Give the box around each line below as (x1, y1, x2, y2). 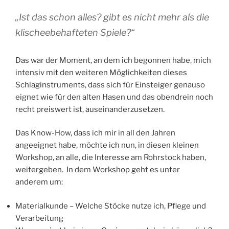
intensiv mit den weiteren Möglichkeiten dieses (15, 67, 187, 77)
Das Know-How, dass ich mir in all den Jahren (15, 128, 175, 138)
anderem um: (15, 177, 63, 187)
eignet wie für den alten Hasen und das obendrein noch (15, 92, 213, 102)
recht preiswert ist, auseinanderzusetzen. (15, 104, 165, 114)
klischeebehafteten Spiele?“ (15, 27, 134, 38)
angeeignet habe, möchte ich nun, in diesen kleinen (15, 141, 199, 150)
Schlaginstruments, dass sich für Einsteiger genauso (15, 80, 205, 89)
